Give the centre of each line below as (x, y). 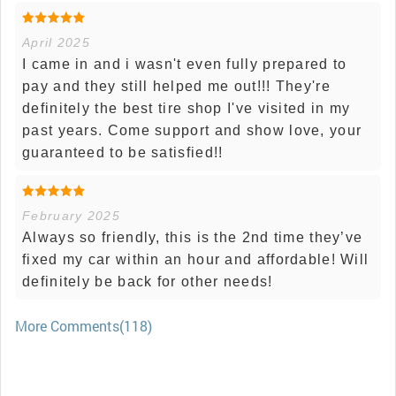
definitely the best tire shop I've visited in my (187, 109)
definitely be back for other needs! (148, 282)
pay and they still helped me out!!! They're (176, 87)
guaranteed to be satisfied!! (123, 153)
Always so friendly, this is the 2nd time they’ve (193, 238)
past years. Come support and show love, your (192, 131)
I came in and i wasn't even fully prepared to (185, 65)
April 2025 (56, 43)
